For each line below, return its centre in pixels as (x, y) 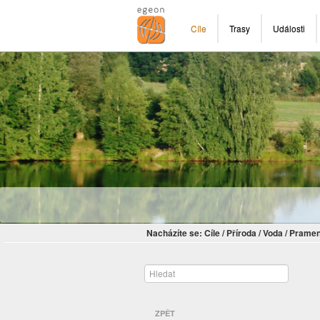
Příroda (241, 233)
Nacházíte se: (174, 233)
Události (289, 28)
